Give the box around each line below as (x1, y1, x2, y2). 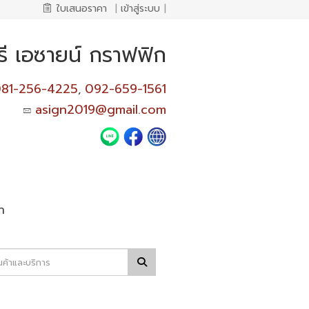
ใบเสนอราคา (57, 1, 107, 16)
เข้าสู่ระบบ (121, 1, 160, 16)
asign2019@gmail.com (34, 99, 166, 119)
